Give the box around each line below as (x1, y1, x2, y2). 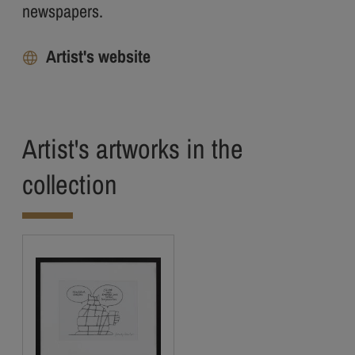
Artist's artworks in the (22, 131, 243, 167)
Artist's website (46, 44, 151, 68)
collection (22, 166, 117, 203)
